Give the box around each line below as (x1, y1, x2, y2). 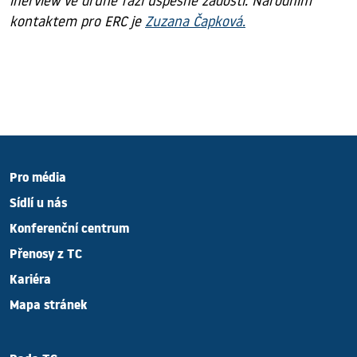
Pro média (10, 168, 66, 192)
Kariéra (10, 270, 51, 294)
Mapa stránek (10, 296, 87, 320)
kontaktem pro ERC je (10, 12, 145, 31)
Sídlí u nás (10, 194, 67, 218)
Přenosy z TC (10, 245, 82, 269)
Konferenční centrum (10, 219, 129, 243)
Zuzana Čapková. (145, 12, 245, 31)
